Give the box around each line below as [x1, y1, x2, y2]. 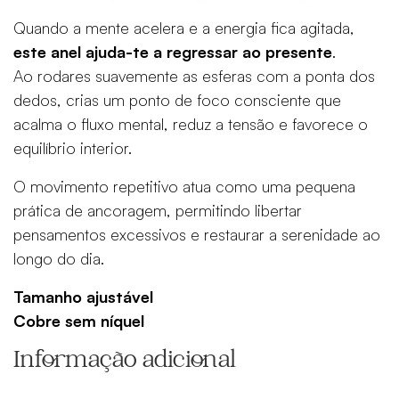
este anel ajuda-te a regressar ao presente [13, 42, 332, 62]
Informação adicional [13, 349, 236, 376]
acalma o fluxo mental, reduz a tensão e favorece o [13, 114, 368, 134]
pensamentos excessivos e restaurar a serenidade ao [13, 224, 380, 245]
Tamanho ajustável [13, 287, 153, 307]
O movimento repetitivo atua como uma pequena [13, 176, 355, 197]
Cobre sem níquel [13, 311, 144, 331]
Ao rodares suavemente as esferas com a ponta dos [13, 66, 375, 86]
